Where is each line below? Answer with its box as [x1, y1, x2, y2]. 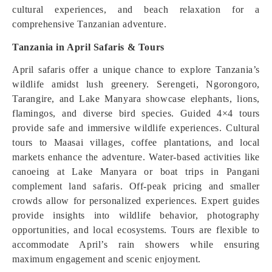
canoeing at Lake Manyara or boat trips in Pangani [12, 166, 260, 177]
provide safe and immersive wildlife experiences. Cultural [12, 123, 260, 133]
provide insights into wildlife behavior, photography [12, 210, 260, 220]
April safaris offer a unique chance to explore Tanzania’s [12, 64, 260, 75]
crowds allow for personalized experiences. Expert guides [12, 195, 260, 206]
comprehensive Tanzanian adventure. [12, 19, 167, 29]
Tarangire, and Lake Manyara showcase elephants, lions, [12, 93, 260, 104]
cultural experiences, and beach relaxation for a [12, 4, 260, 15]
